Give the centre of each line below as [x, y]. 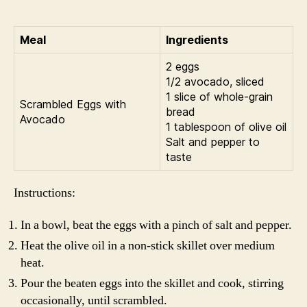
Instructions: [45, 193]
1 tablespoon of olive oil [226, 126]
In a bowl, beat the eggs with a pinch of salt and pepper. [156, 225]
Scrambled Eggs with [73, 104]
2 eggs [183, 66]
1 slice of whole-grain [219, 96]
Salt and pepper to [213, 142]
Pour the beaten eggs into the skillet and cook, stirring [152, 283]
